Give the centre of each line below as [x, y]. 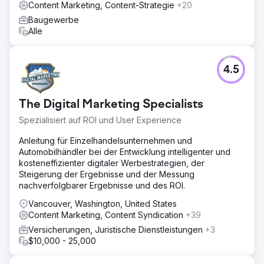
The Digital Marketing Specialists [111, 105]
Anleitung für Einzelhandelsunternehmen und [105, 140]
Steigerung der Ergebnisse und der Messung [107, 174]
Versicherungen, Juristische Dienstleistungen [117, 229]
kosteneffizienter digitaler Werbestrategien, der [112, 163]
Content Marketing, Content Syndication [107, 214]
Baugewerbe [54, 19]
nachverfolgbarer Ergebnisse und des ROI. [102, 185]
